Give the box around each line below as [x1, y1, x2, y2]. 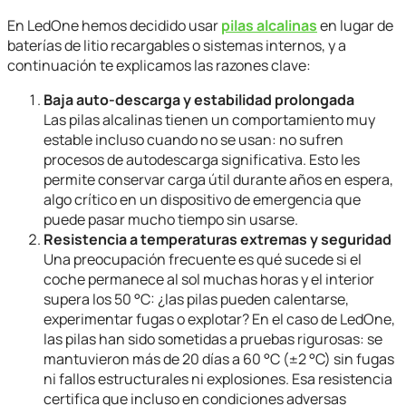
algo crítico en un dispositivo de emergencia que [43, 189, 361, 210]
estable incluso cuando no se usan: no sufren [43, 130, 343, 150]
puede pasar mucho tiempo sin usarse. [43, 209, 298, 230]
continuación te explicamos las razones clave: [7, 55, 311, 76]
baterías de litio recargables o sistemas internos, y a [7, 35, 346, 56]
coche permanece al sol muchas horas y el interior [43, 269, 374, 290]
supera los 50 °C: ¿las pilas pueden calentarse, [43, 289, 349, 310]
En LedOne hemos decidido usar [7, 15, 221, 36]
